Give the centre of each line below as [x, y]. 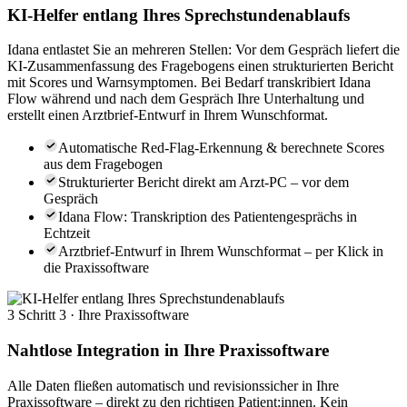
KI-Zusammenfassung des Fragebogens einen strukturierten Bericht [200, 66]
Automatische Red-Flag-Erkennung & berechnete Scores [221, 148]
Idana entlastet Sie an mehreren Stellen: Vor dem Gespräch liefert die [203, 50]
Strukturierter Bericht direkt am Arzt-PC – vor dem [203, 183]
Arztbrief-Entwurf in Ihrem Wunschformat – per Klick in [221, 252]
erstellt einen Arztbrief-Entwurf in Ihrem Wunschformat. [168, 115]
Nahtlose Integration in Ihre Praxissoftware [168, 351]
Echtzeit [67, 233]
